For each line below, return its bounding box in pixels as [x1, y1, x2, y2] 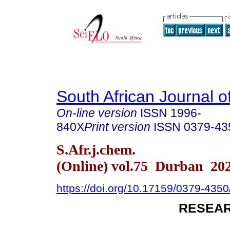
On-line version [56, 106, 137, 120]
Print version [84, 120, 150, 133]
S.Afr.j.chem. [56, 141, 136, 158]
